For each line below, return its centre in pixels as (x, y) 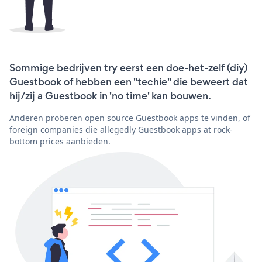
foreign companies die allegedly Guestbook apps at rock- (121, 129)
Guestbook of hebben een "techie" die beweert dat (129, 82)
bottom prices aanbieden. (60, 141)
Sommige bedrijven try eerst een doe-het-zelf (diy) (128, 68)
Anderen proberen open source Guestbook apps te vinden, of (130, 118)
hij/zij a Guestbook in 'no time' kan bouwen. (110, 96)
